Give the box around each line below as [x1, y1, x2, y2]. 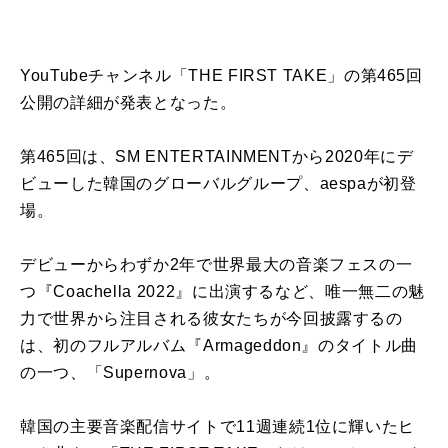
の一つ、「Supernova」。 [20, 363, 221, 381]
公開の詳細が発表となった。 [20, 93, 237, 111]
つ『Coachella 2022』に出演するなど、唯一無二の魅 [20, 282, 425, 300]
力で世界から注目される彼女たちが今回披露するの [20, 309, 403, 327]
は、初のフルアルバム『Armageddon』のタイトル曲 [20, 336, 418, 354]
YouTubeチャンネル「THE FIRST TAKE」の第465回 [20, 66, 423, 84]
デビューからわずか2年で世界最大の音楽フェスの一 [20, 255, 413, 273]
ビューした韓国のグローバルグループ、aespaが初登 [20, 174, 417, 192]
